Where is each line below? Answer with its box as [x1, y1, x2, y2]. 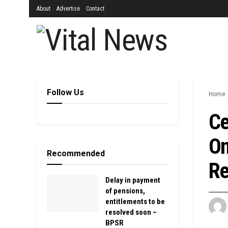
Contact [86, 5, 104, 12]
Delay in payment [105, 176, 160, 185]
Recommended [47, 149, 105, 158]
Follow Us [47, 88, 84, 97]
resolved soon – [105, 208, 157, 217]
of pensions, [105, 186, 145, 195]
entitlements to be [105, 197, 165, 206]
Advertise [56, 5, 80, 12]
